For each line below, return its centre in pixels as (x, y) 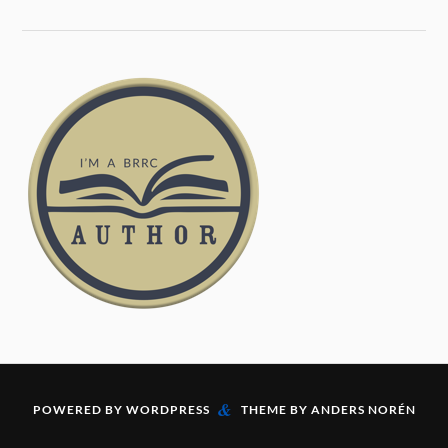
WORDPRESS (167, 410)
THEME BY (275, 410)
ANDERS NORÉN (363, 410)
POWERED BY (79, 410)
